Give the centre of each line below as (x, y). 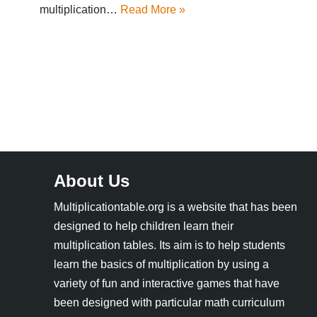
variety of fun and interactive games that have (167, 283)
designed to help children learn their (144, 226)
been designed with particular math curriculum (169, 302)
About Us (92, 181)
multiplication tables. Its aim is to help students (169, 245)
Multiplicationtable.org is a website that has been (175, 207)
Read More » (153, 9)
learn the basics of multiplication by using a (161, 264)
